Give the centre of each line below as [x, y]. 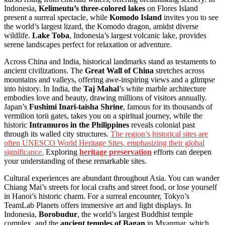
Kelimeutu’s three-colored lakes [92, 8]
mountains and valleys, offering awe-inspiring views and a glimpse [109, 79]
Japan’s [17, 106]
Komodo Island [136, 17]
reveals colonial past [162, 125]
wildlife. [18, 35]
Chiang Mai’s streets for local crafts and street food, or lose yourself [110, 187]
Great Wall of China [119, 70]
